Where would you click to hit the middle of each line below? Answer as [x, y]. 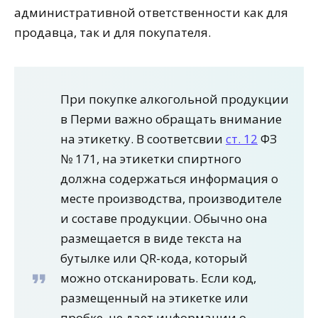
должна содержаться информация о [169, 179]
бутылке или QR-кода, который [154, 258]
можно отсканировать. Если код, [158, 278]
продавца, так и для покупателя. [113, 32]
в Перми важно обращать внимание [171, 119]
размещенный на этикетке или [154, 298]
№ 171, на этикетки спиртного [151, 159]
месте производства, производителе [171, 199]
